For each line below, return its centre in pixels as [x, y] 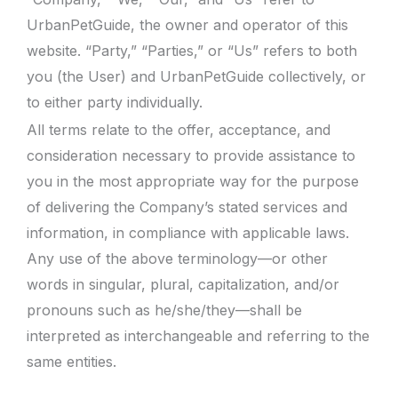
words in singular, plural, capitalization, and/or [183, 284]
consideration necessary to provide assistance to [191, 155]
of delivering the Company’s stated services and [187, 207]
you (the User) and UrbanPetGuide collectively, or [196, 76]
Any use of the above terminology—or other [177, 258]
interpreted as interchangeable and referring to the [198, 335]
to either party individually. [115, 102]
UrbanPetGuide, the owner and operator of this [187, 25]
